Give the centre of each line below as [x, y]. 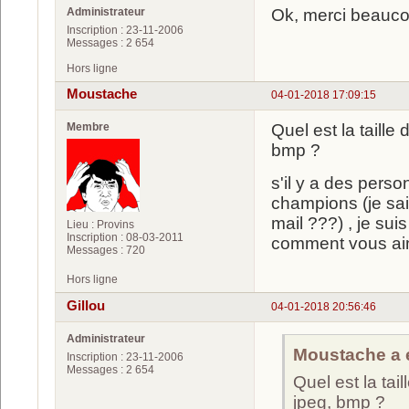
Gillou [86, 305]
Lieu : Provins [100, 225]
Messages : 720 [106, 251]
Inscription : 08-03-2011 [125, 238]
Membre [88, 127]
